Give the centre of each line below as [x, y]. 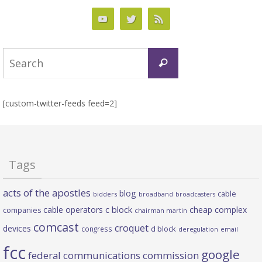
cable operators [73, 209]
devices [17, 228]
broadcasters [195, 194]
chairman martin [161, 210]
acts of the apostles [47, 192]
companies [22, 210]
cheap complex [218, 209]
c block [119, 209]
